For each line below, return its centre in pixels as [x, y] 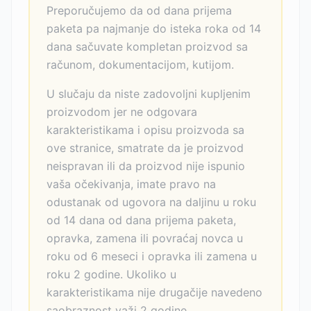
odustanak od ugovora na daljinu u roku [151, 202]
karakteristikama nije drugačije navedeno [154, 292]
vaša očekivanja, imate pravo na [131, 184]
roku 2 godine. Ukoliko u [111, 274]
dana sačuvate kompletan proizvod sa [147, 47]
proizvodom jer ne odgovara [122, 112]
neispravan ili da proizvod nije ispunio [146, 166]
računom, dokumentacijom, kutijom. [140, 65]
